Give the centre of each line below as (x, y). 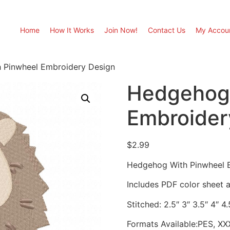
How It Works (72, 30)
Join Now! (121, 30)
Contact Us (167, 30)
